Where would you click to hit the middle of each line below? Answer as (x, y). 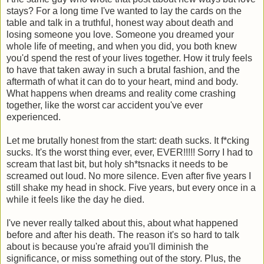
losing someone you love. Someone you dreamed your (120, 35)
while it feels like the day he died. (75, 200)
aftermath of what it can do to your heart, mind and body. (122, 82)
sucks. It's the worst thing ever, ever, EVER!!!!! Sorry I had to (130, 153)
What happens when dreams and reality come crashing (121, 94)
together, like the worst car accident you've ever (105, 105)
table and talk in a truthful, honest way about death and (120, 23)
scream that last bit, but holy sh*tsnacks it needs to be (117, 164)
